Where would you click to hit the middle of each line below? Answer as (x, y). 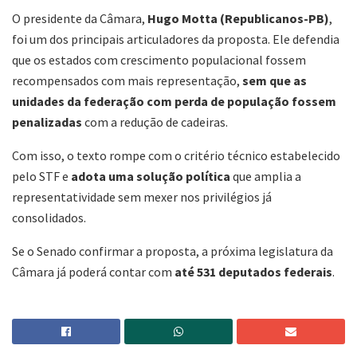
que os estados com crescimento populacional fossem (159, 60)
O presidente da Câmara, (80, 19)
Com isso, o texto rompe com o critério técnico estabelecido (176, 156)
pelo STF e (41, 177)
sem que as (275, 81)
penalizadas (47, 122)
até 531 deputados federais (253, 272)
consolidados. (49, 218)
